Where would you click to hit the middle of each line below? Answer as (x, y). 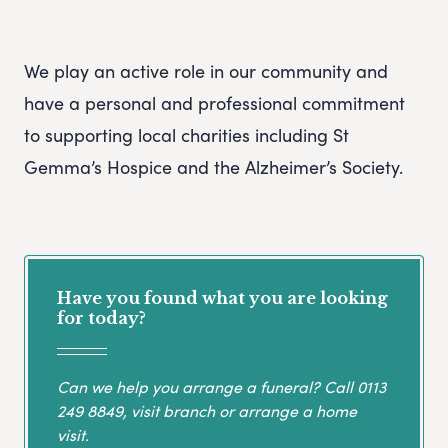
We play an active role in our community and (206, 71)
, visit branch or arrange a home (240, 410)
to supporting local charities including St (186, 135)
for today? (101, 318)
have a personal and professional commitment (214, 103)
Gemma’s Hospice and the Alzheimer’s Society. (213, 167)
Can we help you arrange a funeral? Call (207, 386)
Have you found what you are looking (222, 298)
